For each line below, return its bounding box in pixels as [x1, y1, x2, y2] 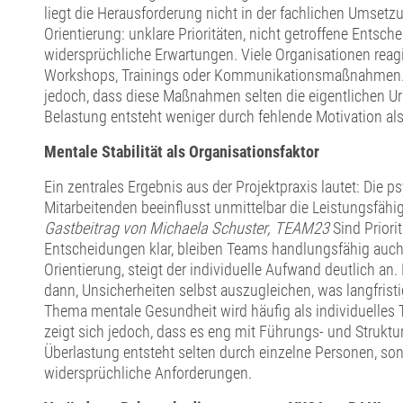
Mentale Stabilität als [43, 142, 189, 162]
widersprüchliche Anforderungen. [43, 363, 252, 383]
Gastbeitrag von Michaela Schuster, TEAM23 [43, 219, 333, 238]
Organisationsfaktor [188, 142, 319, 162]
